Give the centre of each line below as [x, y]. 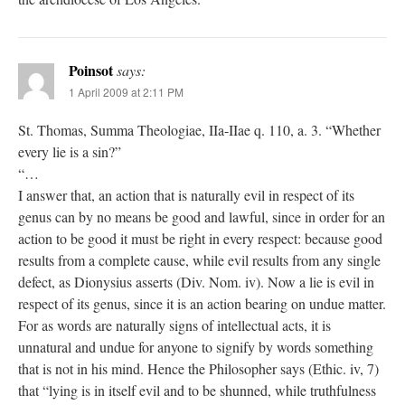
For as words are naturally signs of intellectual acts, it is [174, 325]
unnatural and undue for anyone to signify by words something [196, 347]
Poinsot [91, 71]
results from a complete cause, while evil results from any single [199, 260]
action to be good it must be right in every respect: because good [200, 239]
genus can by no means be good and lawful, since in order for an [202, 217]
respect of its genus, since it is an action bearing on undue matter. [202, 304]
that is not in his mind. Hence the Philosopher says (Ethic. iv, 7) [198, 369]
